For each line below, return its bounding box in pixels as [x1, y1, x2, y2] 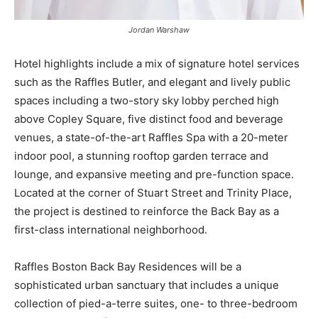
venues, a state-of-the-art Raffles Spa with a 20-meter [14, 130, 288, 144]
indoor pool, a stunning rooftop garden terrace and [14, 148, 268, 163]
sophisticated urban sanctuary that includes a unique [14, 278, 279, 292]
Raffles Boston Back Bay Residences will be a [14, 259, 241, 273]
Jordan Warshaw [128, 24, 190, 35]
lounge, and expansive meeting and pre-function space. [14, 167, 294, 181]
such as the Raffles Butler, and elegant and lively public [14, 75, 290, 89]
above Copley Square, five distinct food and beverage [14, 111, 283, 126]
